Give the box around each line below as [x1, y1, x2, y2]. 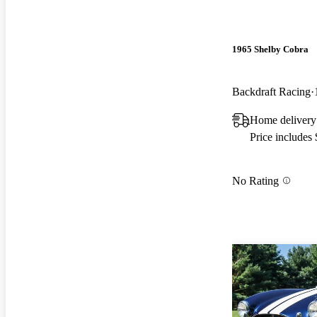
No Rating [232, 174, 279, 187]
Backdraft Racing [232, 85, 311, 98]
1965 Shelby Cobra [232, 44, 309, 55]
